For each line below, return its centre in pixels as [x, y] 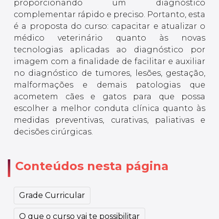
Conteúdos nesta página [92, 166]
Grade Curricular [52, 196]
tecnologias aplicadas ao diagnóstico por [109, 50]
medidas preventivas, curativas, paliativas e [109, 120]
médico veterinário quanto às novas [109, 38]
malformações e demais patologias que [109, 85]
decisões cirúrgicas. [53, 132]
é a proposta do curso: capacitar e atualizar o [109, 26]
